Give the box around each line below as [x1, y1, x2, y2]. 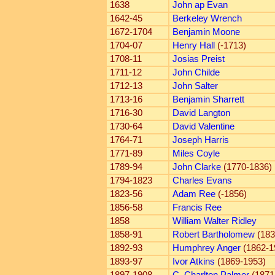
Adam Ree [172, 189, 215, 199]
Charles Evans [172, 176, 232, 185]
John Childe [172, 68, 220, 77]
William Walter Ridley [172, 216, 257, 226]
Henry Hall [172, 41, 215, 50]
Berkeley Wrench [172, 14, 242, 23]
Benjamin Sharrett [172, 95, 244, 104]
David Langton [172, 108, 230, 118]
